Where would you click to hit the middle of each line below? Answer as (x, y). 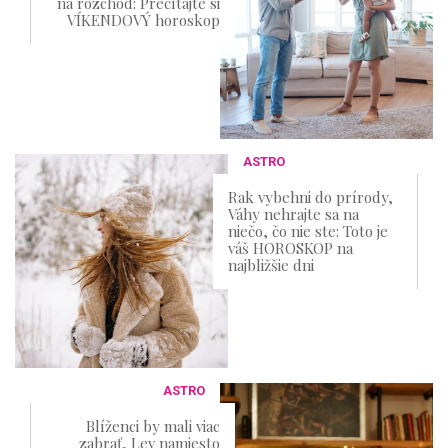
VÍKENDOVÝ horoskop (143, 20)
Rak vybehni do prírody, (311, 197)
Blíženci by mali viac (152, 425)
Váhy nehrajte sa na (294, 214)
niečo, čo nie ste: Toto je (308, 231)
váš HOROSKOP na (291, 248)
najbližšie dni (271, 265)
